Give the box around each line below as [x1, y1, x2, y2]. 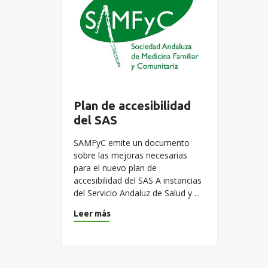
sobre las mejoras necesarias [74, 150, 187, 161]
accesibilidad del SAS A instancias [74, 175, 202, 186]
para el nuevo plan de [74, 162, 157, 173]
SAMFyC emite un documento [74, 137, 190, 148]
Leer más [74, 209, 111, 218]
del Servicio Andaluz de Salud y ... [74, 187, 200, 199]
